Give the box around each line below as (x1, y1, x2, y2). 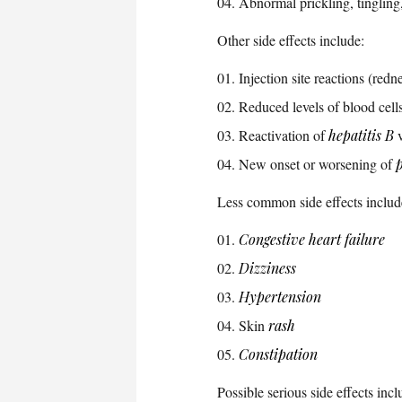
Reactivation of (239, 125, 328, 144)
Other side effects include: (217, 30, 364, 49)
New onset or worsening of (239, 153, 396, 173)
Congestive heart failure (239, 229, 385, 249)
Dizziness (239, 258, 296, 277)
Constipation (239, 344, 318, 363)
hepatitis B (328, 125, 394, 144)
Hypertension (239, 286, 321, 306)
